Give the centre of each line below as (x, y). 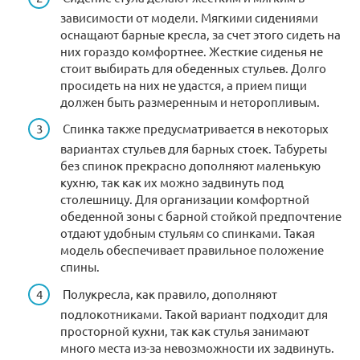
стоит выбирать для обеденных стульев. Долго (193, 67)
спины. (80, 267)
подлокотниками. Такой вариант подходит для (194, 313)
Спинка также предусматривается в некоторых (194, 129)
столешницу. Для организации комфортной (185, 199)
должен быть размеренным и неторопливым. (190, 101)
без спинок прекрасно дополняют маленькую (190, 166)
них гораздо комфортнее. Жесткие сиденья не (192, 51)
